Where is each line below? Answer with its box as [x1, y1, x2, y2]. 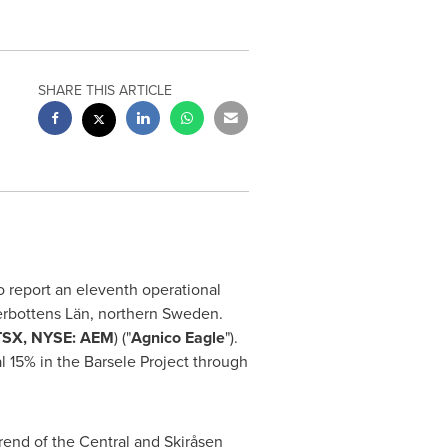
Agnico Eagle [130, 326, 225, 349]
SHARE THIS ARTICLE [38, 80, 173, 101]
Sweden [161, 302, 219, 325]
